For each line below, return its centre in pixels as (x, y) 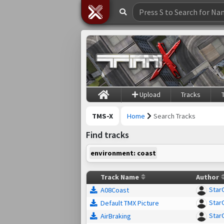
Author (207, 177)
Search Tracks (174, 116)
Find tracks (107, 135)
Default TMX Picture (130, 203)
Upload (149, 94)
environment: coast (123, 153)
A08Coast (115, 190)
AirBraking (116, 216)
